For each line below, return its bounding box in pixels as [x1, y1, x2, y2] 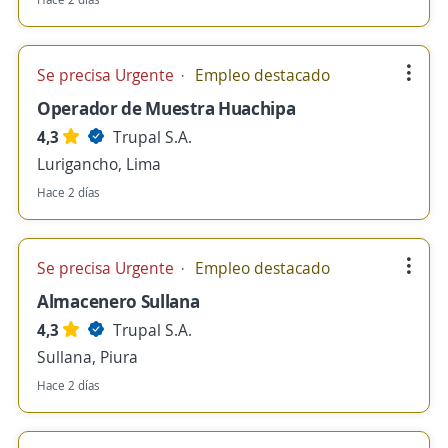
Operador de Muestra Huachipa [37, 96, 296, 120]
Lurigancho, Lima [37, 153, 161, 175]
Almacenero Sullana [37, 289, 200, 313]
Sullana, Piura [37, 346, 138, 368]
